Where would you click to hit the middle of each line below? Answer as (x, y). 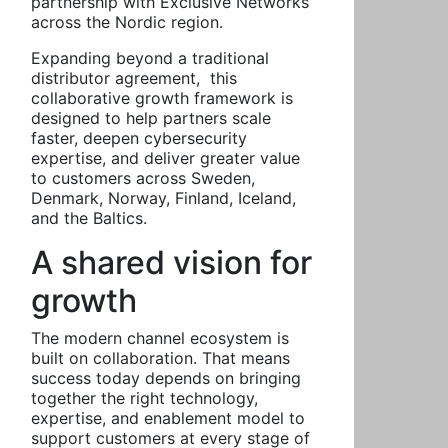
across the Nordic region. (127, 22)
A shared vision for (171, 262)
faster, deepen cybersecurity (139, 138)
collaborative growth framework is (162, 98)
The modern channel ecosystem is (160, 338)
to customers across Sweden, (143, 178)
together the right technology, (144, 398)
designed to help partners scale (151, 118)
